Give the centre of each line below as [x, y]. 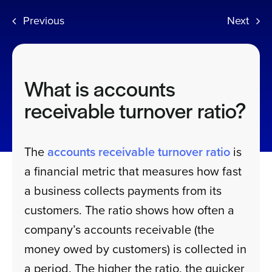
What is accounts [100, 91]
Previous [44, 21]
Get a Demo [43, 77]
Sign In [31, 37]
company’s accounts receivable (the [120, 229]
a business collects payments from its [123, 191]
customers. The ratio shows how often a [130, 210]
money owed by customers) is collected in [136, 249]
